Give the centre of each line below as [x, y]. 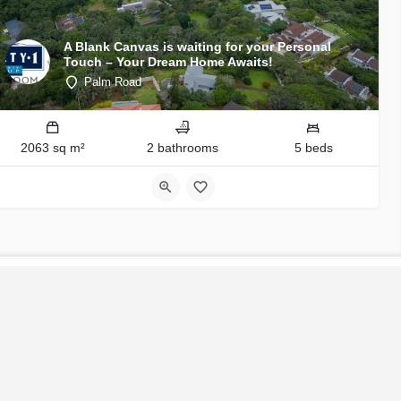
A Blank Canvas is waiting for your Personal [197, 47]
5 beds [313, 148]
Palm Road [113, 82]
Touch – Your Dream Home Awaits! [168, 62]
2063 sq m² [52, 148]
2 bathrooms [183, 148]
